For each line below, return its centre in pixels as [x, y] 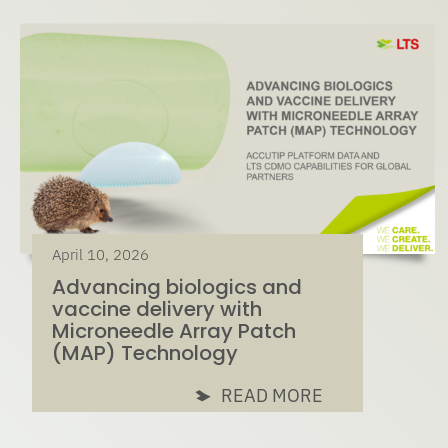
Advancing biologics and [176, 286]
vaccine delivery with [156, 308]
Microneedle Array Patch [173, 330]
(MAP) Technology [144, 352]
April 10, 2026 [100, 254]
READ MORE [271, 395]
